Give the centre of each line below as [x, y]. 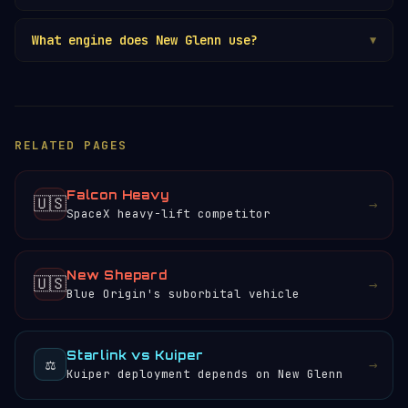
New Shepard [117, 275]
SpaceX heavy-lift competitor [168, 213]
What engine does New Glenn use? [145, 40]
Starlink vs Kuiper [135, 355]
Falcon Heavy [118, 194]
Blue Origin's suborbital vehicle [183, 293]
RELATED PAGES [71, 145]
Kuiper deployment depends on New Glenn [205, 373]
